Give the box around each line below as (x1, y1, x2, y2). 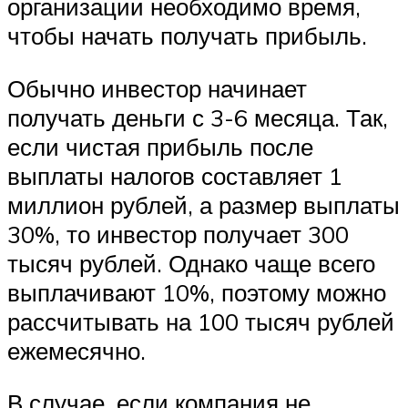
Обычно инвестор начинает (7, 73, 307, 103)
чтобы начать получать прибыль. (7, 21, 367, 51)
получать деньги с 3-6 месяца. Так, (7, 102, 388, 132)
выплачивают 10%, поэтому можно (7, 277, 386, 307)
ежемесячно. (7, 335, 146, 365)
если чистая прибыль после (7, 131, 313, 161)
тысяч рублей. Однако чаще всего (7, 248, 375, 278)
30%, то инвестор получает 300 (7, 219, 349, 249)
